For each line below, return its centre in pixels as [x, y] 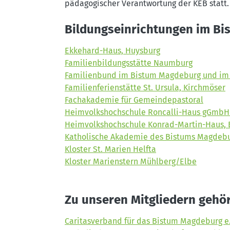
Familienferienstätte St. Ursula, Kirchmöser [145, 88]
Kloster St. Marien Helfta [110, 149]
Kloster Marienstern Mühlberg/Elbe [131, 161]
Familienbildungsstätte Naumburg [129, 63]
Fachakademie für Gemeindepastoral [134, 100]
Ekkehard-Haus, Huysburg [112, 51]
